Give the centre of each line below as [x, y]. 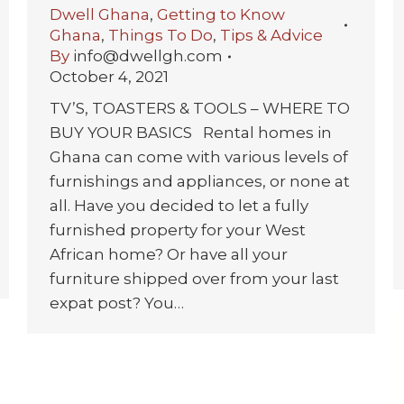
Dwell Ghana [100, 15]
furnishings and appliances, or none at [200, 182]
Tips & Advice [271, 36]
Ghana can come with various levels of [199, 157]
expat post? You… [117, 303]
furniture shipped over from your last [194, 279]
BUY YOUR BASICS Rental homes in [191, 133]
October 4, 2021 [109, 77]
